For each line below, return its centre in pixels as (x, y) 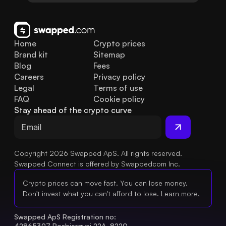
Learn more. (180, 194)
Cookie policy (119, 99)
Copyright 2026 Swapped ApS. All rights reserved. (98, 153)
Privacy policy (119, 77)
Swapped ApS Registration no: (65, 217)
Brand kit (31, 55)
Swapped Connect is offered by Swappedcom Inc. (97, 164)
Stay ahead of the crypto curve (73, 110)
